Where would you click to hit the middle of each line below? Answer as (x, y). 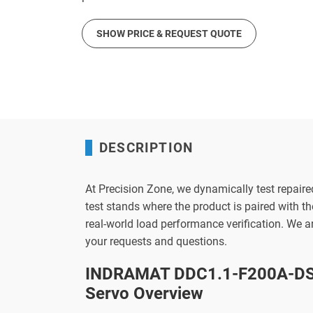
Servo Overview (144, 293)
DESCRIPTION (146, 148)
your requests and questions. (156, 241)
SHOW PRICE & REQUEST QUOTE (169, 34)
